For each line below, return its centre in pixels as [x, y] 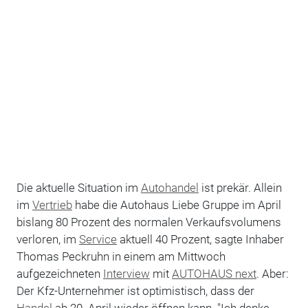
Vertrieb [52, 205]
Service [98, 239]
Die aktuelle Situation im [78, 187]
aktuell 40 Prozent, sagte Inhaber [200, 239]
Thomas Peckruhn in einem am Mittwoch [121, 256]
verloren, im [47, 239]
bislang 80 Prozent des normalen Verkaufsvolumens [148, 222]
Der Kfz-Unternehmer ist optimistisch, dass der [135, 290]
